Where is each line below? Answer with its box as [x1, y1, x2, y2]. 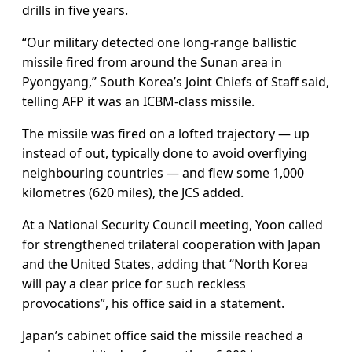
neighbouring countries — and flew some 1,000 [22, 164, 304, 182]
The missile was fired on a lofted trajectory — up [22, 125, 310, 143]
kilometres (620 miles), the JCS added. [22, 184, 244, 202]
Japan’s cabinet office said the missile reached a [22, 327, 303, 345]
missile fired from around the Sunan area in [22, 53, 282, 71]
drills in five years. [22, 2, 128, 20]
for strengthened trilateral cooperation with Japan [22, 236, 321, 254]
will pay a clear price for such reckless [22, 275, 246, 293]
